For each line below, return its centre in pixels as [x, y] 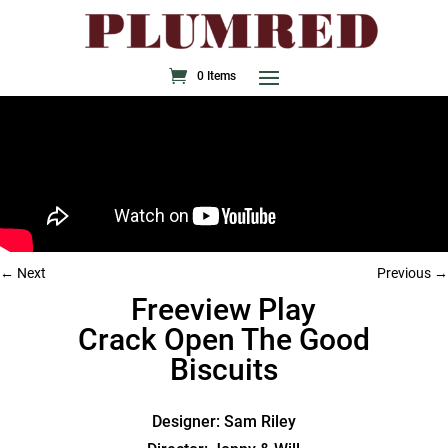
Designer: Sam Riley [223, 421]
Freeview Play [224, 309]
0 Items [216, 75]
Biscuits [223, 369]
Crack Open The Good [223, 339]
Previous [404, 273]
